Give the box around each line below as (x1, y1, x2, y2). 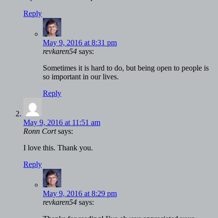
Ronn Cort (23, 127, 56, 136)
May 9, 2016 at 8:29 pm (43, 189, 117, 198)
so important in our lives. (43, 73, 119, 81)
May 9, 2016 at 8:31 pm (43, 38, 117, 47)
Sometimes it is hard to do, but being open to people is (43, 64, 209, 73)
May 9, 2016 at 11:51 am (23, 118, 100, 127)
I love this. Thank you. (23, 144, 93, 152)
